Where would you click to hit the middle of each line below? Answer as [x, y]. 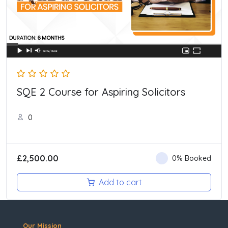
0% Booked [192, 159]
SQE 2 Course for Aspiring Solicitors [101, 92]
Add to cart [120, 182]
